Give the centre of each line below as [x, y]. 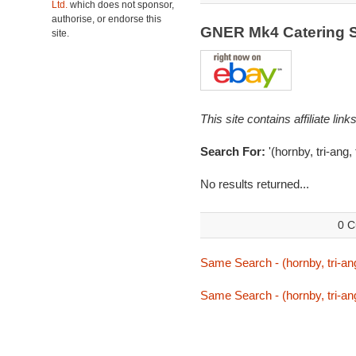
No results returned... [254, 184]
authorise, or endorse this [106, 19]
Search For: [234, 151]
